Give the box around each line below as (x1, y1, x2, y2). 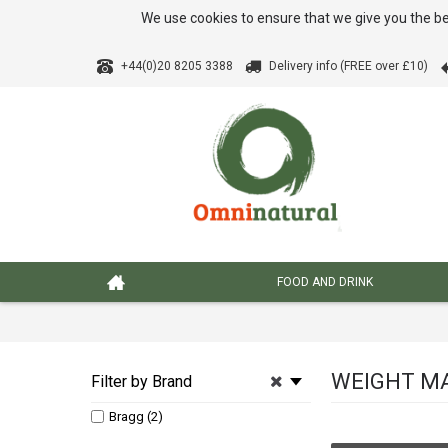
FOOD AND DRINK (276, 275, 373, 289)
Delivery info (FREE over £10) (269, 59, 428, 74)
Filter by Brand (91, 372, 192, 391)
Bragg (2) (109, 409, 163, 424)
